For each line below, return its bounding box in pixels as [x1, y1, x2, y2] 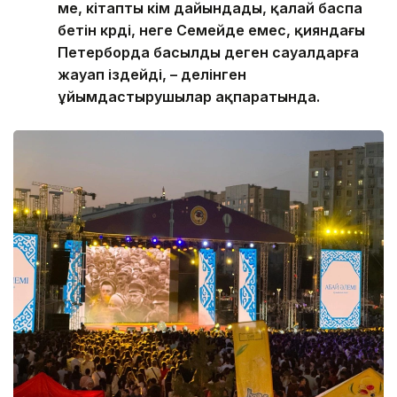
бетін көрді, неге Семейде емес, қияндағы [58, 21, 365, 40]
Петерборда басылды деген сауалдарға [58, 43, 359, 62]
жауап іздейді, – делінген [58, 66, 246, 84]
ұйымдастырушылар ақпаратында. [58, 88, 320, 106]
